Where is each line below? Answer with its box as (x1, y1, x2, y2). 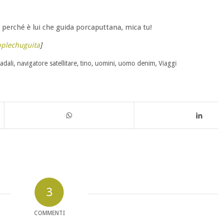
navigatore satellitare (17, 59, 77, 67)
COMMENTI (34, 209, 65, 217)
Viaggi (159, 59, 177, 67)
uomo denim (118, 59, 155, 67)
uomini (95, 59, 115, 67)
